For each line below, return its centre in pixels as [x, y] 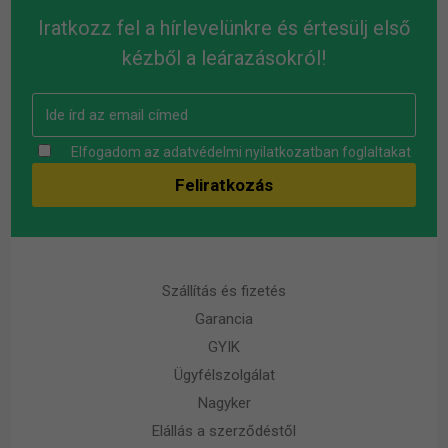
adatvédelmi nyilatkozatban [250, 151]
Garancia [224, 318]
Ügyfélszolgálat [224, 374]
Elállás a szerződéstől [224, 430]
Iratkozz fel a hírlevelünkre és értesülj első [224, 27]
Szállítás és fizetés [224, 290]
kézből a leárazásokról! [224, 57]
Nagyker [224, 402]
